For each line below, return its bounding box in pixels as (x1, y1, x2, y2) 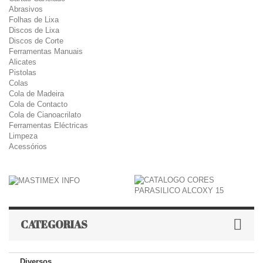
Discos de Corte (9, 36, 63, 45)
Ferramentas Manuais (9, 47, 83, 56)
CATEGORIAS (21, 217, 87, 231)
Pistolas (9, 68, 36, 77)
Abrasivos (9, 5, 43, 14)
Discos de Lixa (9, 26, 59, 35)
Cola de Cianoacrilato (9, 110, 81, 119)
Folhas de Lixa (9, 15, 59, 24)
